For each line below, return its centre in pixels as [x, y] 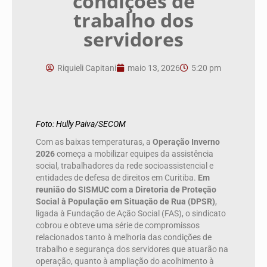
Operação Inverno [186, 142]
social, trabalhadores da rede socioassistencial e [125, 166]
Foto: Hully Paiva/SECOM [81, 124]
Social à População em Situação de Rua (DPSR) [125, 202]
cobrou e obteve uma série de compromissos [118, 226]
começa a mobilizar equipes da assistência [134, 154]
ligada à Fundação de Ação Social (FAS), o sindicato [131, 214]
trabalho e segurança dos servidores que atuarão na [132, 249]
